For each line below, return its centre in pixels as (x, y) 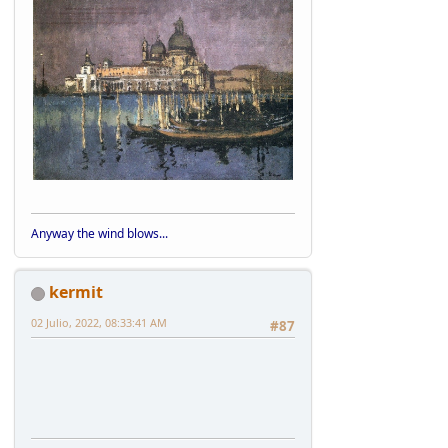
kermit (76, 292)
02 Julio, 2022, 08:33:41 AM (99, 323)
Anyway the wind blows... (99, 234)
